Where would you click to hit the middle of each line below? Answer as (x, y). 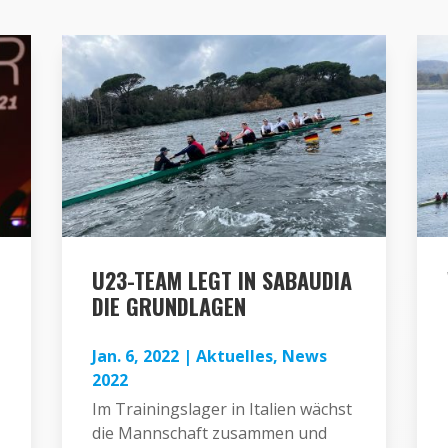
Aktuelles (235, 355)
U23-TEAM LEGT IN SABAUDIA (222, 279)
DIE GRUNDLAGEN (169, 305)
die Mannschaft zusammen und (210, 432)
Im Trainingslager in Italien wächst (222, 408)
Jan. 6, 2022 (136, 355)
